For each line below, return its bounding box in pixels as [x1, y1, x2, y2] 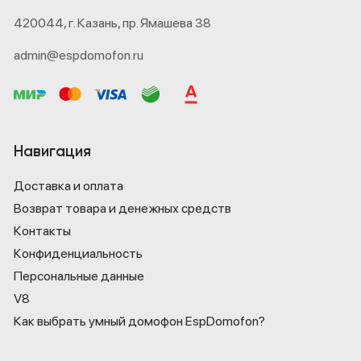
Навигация [14, 143, 91, 160]
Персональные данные [14, 268, 144, 284]
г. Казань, [68, 15, 122, 31]
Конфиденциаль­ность [14, 245, 143, 261]
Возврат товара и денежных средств [14, 200, 231, 216]
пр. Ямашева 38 [122, 15, 211, 31]
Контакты [14, 222, 71, 239]
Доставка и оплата [14, 177, 123, 193]
